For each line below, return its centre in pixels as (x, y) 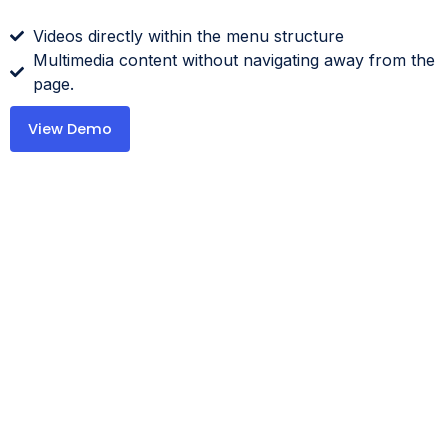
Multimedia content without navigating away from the (233, 60)
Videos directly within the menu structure (188, 36)
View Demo (70, 129)
